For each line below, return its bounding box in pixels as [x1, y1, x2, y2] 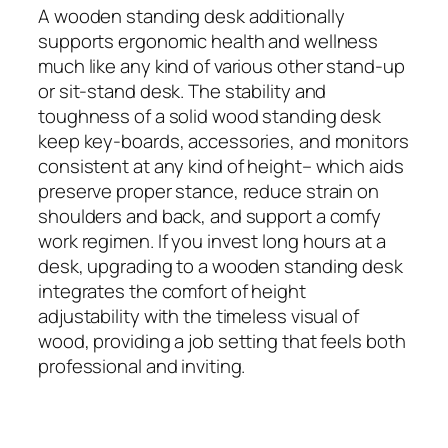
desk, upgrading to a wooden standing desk [38, 252, 403, 279]
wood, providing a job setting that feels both [38, 327, 406, 354]
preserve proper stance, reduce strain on [38, 177, 379, 204]
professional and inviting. [38, 352, 246, 379]
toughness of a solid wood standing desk [38, 102, 382, 129]
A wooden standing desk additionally [38, 2, 345, 29]
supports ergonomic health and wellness [38, 27, 379, 54]
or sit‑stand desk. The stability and [38, 77, 327, 104]
